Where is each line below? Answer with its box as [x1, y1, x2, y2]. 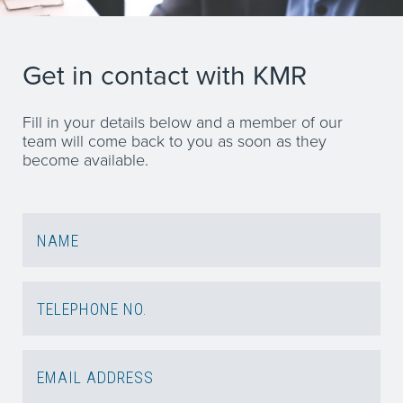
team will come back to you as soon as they [22, 130, 327, 153]
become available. [22, 148, 148, 172]
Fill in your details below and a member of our [22, 111, 343, 134]
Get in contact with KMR [22, 56, 307, 95]
